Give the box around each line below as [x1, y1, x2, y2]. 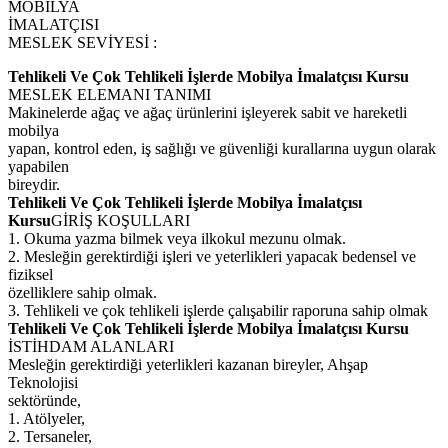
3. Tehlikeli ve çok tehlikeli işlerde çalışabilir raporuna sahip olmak [8, 301, 428, 319]
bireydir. [8, 175, 60, 193]
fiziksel [8, 265, 53, 283]
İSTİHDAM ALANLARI [8, 337, 174, 355]
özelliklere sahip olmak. [8, 283, 157, 301]
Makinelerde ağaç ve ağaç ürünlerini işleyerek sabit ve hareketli [8, 103, 407, 121]
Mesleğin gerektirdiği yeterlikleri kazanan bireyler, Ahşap [8, 355, 368, 373]
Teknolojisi [8, 373, 78, 391]
